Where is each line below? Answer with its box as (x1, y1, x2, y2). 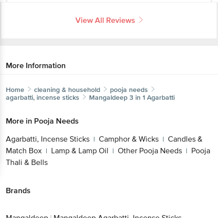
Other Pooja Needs (118, 145, 182, 156)
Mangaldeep (89, 93, 127, 102)
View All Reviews (75, 15, 135, 25)
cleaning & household (34, 85, 100, 94)
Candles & (168, 134, 202, 144)
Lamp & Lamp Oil (51, 145, 109, 156)
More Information (6, 60, 66, 71)
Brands (6, 185, 31, 196)
